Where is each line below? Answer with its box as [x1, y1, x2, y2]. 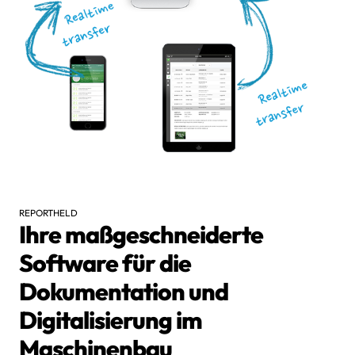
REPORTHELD [18, 207, 78, 219]
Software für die [18, 248, 191, 279]
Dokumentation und [18, 277, 228, 307]
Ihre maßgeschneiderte [18, 219, 263, 250]
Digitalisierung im [18, 305, 202, 336]
